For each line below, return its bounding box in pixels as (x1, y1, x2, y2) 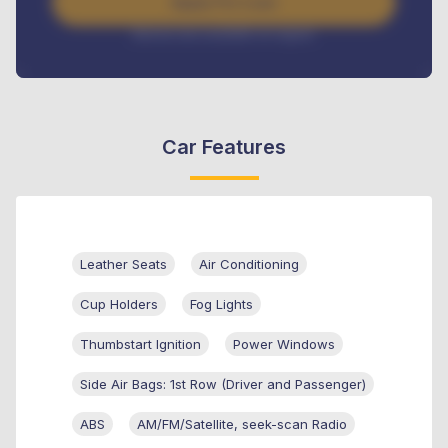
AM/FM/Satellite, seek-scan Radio (137, 415, 347, 432)
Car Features (162, 134, 286, 159)
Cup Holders (80, 295, 158, 312)
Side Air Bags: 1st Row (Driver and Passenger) (80, 375, 366, 392)
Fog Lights (190, 295, 253, 312)
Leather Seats (80, 255, 167, 272)
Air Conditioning (199, 255, 299, 272)
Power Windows (233, 335, 335, 352)
